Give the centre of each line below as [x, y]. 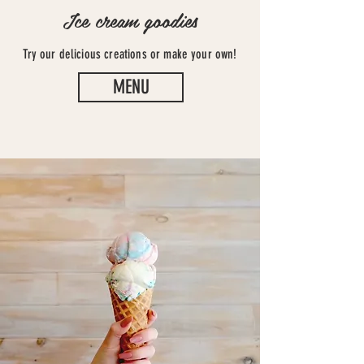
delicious [82, 54]
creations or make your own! [171, 54]
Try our [41, 54]
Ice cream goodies [130, 20]
